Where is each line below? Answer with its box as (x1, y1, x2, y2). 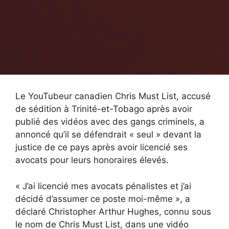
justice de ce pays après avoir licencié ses (15, 142, 188, 153)
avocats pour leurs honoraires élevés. (15, 155, 169, 166)
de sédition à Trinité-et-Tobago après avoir (15, 104, 192, 114)
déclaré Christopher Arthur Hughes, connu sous (15, 206, 211, 217)
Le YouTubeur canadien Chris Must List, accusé (15, 91, 211, 102)
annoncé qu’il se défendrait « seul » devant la (15, 129, 201, 140)
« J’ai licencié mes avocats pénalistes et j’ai (15, 180, 191, 191)
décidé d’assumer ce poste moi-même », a (15, 193, 190, 204)
